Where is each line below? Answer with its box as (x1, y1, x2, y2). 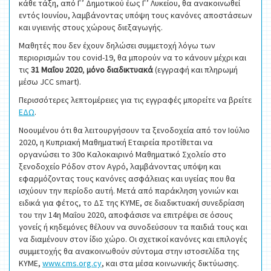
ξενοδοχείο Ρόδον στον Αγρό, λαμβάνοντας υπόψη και (19, 161, 221, 172)
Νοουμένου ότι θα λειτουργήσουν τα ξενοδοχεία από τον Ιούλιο (19, 125, 250, 135)
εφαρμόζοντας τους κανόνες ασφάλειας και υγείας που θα (19, 173, 235, 184)
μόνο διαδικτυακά (87, 64, 153, 75)
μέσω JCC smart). (19, 76, 81, 87)
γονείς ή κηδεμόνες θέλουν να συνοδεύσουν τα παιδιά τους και (19, 221, 247, 232)
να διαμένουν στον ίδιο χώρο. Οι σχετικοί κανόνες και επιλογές (19, 233, 247, 244)
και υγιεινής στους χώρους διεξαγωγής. (19, 22, 163, 33)
